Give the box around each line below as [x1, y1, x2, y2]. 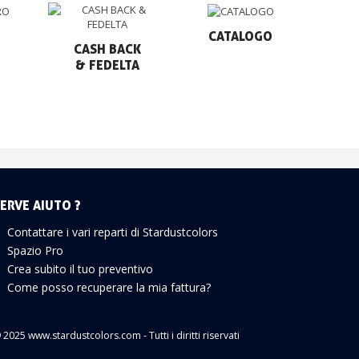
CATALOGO [208, 27, 273, 44]
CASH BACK [73, 41, 141, 58]
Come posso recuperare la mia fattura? [6, 280, 211, 296]
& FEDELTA [75, 57, 139, 74]
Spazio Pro [6, 243, 63, 259]
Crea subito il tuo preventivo [6, 261, 153, 277]
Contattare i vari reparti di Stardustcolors [6, 224, 218, 240]
